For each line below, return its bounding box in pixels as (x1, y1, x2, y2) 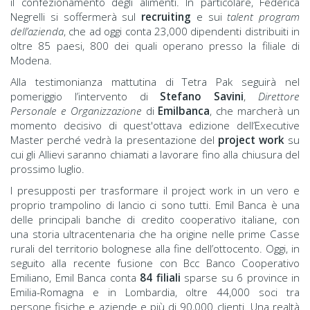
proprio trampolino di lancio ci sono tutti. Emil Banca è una (10, 198, 300, 212)
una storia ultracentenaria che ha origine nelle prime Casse (10, 227, 300, 241)
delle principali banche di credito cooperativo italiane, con (10, 212, 300, 227)
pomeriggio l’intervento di (10, 89, 161, 104)
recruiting (136, 10, 191, 24)
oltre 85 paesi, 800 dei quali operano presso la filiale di (10, 39, 300, 53)
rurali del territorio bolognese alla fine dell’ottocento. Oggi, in (10, 241, 300, 256)
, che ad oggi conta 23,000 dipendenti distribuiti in (64, 24, 300, 39)
